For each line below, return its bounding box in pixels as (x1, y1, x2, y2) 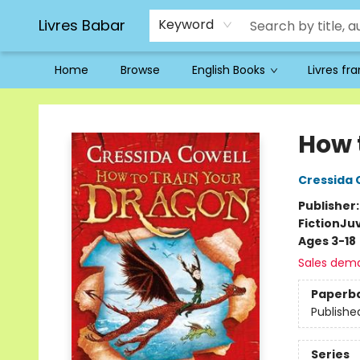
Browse (121, 62, 160, 78)
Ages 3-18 (297, 233, 356, 249)
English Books (192, 62, 265, 78)
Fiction (297, 215, 340, 231)
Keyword (158, 15, 214, 34)
